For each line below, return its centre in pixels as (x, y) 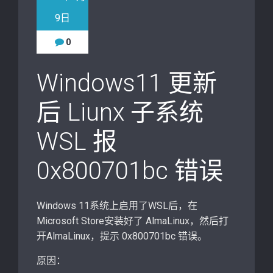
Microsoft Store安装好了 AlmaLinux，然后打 (133, 221)
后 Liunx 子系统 (120, 112)
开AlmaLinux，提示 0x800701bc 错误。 (122, 236)
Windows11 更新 (127, 83)
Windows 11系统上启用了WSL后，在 (117, 206)
